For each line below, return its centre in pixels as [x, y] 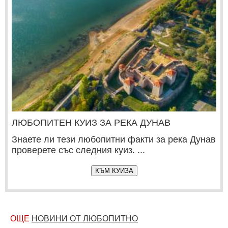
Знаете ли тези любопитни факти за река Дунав [114, 139]
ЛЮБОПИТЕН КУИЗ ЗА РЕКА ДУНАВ [91, 122]
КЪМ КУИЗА [114, 170]
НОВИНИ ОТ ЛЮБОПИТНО [85, 218]
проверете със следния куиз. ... [78, 150]
